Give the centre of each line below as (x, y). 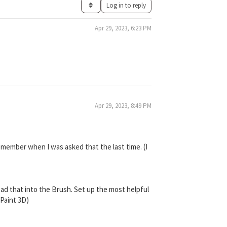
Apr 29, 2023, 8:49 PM (123, 106)
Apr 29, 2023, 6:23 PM (123, 28)
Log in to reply (126, 5)
